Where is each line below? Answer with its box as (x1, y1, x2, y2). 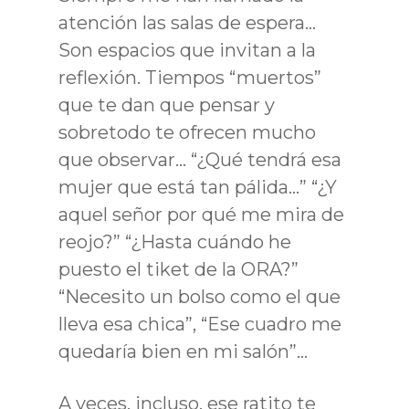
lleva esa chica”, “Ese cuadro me (58, 312, 341, 335)
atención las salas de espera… (58, 11, 316, 34)
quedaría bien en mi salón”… (58, 340, 308, 362)
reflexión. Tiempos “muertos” (58, 66, 321, 89)
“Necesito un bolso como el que (58, 285, 341, 308)
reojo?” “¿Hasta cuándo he (58, 230, 291, 253)
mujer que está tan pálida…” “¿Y (58, 175, 337, 198)
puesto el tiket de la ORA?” (58, 257, 299, 280)
